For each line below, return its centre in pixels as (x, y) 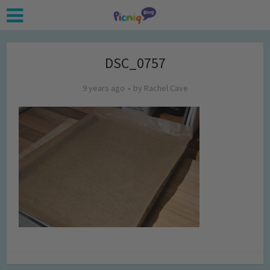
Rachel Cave (166, 88)
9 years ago (103, 88)
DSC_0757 (135, 63)
